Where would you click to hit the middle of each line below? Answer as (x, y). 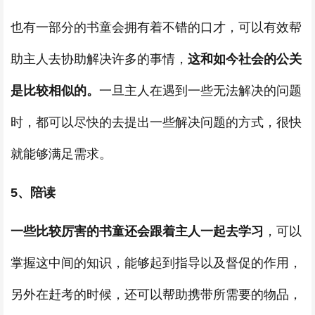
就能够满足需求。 (61, 154)
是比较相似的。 (55, 91)
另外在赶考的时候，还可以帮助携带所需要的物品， (156, 295)
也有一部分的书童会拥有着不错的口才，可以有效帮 (156, 27)
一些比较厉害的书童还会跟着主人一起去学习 (137, 231)
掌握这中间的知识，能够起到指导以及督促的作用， (156, 263)
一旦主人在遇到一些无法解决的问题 (200, 91)
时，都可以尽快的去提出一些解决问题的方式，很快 (156, 122)
